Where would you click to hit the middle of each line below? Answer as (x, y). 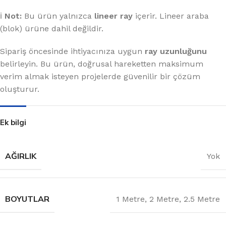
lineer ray (114, 16)
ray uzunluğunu (176, 51)
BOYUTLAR (27, 199)
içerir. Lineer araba (171, 16)
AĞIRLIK (21, 156)
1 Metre (130, 199)
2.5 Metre (202, 199)
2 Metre (164, 199)
